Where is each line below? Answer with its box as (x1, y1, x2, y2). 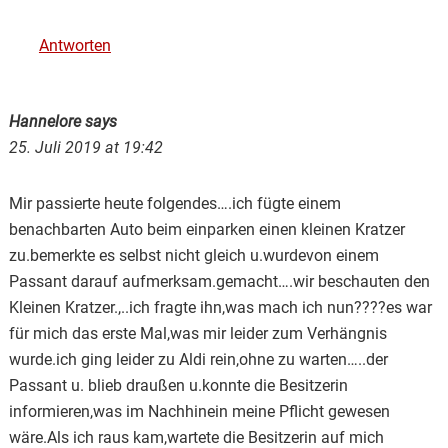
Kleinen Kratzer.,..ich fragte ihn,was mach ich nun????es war (8, 297, 432, 317)
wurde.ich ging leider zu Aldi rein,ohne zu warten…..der (8, 349, 388, 369)
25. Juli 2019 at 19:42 (8, 137, 163, 157)
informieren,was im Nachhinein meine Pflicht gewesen (8, 401, 390, 421)
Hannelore (8, 111, 85, 131)
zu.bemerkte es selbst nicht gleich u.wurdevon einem (8, 245, 379, 265)
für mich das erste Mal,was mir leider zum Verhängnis (8, 323, 387, 343)
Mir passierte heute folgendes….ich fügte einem (8, 193, 341, 213)
